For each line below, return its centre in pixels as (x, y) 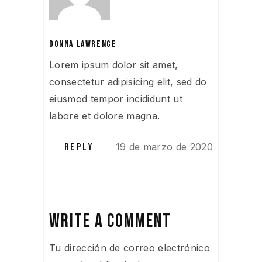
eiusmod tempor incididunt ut (116, 99)
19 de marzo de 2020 (164, 146)
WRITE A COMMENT (110, 221)
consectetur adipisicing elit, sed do (128, 82)
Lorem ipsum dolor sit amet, (114, 65)
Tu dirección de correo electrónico (130, 248)
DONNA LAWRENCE (83, 44)
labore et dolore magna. (105, 116)
